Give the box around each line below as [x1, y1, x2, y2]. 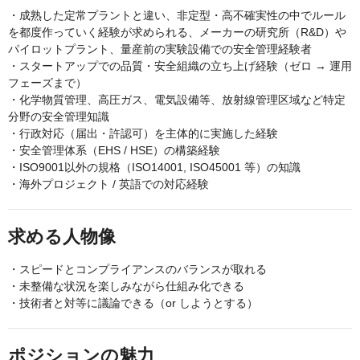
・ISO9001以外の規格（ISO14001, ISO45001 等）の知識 [8, 161, 301, 174]
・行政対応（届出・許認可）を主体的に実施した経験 [8, 127, 278, 140]
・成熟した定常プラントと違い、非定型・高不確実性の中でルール [8, 9, 346, 22]
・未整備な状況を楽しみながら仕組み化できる [8, 280, 244, 292]
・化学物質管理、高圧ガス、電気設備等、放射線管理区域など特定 [8, 93, 346, 106]
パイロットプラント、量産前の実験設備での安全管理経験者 [8, 43, 312, 55]
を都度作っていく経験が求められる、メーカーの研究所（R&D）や [8, 26, 346, 39]
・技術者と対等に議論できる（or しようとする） [8, 297, 258, 309]
